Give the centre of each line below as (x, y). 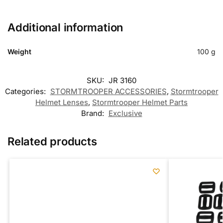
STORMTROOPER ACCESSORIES (108, 91)
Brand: (93, 113)
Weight (19, 51)
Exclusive (125, 113)
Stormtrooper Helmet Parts (140, 102)
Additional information (65, 27)
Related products (52, 141)
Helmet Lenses (62, 102)
